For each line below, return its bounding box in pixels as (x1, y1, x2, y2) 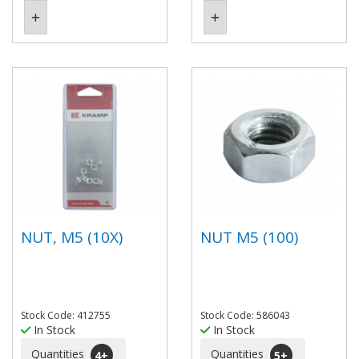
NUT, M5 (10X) (21, 226, 123, 248)
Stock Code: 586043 (200, 309, 290, 322)
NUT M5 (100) (200, 226, 298, 248)
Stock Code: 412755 (21, 309, 111, 322)
